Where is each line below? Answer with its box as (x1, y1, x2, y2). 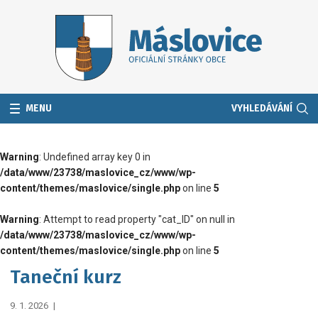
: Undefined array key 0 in (39, 150, 150, 163)
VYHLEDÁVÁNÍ (231, 102, 292, 114)
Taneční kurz (10, 265, 121, 288)
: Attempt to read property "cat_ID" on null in (39, 213, 235, 225)
